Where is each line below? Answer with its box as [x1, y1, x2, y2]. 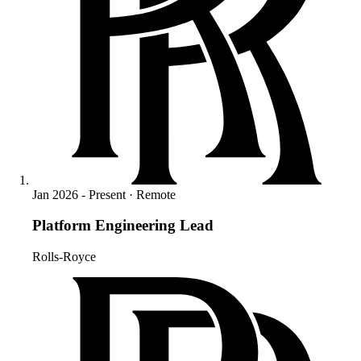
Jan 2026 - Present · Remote [32, 187, 176, 201]
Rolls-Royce [32, 250, 96, 264]
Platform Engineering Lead [32, 217, 214, 234]
